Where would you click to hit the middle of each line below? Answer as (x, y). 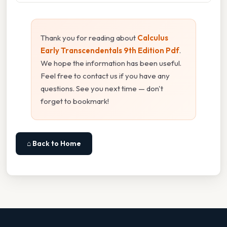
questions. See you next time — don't (102, 89)
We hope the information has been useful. (111, 63)
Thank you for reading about (89, 38)
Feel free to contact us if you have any (105, 76)
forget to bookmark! (75, 101)
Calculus (153, 38)
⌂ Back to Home (54, 144)
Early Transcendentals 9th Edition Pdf (110, 51)
